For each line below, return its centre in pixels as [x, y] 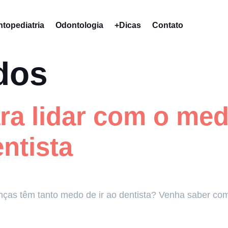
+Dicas [127, 25]
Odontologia [79, 25]
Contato [167, 25]
